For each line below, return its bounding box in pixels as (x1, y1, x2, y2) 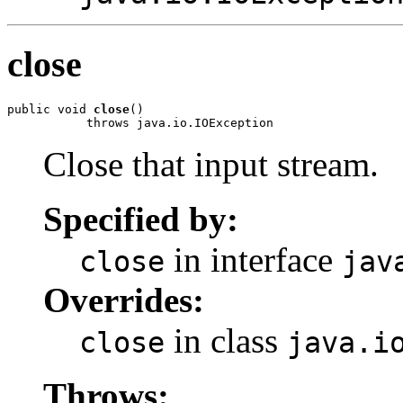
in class (165, 320, 287, 360)
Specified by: (43, 199, 238, 238)
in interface (165, 239, 342, 279)
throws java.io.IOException (7, 115, 273, 130)
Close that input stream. (43, 144, 379, 184)
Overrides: (43, 280, 204, 319)
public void (7, 102, 94, 116)
